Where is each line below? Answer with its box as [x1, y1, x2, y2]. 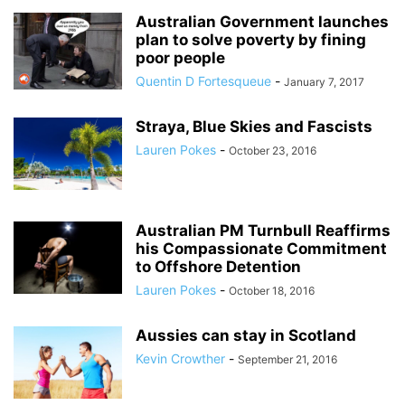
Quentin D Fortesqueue [136, 73, 271, 89]
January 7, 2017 [284, 75, 364, 89]
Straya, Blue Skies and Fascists [136, 118, 372, 136]
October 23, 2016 [229, 144, 316, 157]
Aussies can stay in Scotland [136, 326, 356, 344]
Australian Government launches [136, 13, 389, 31]
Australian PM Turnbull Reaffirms [136, 221, 391, 240]
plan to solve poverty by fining [136, 31, 366, 49]
